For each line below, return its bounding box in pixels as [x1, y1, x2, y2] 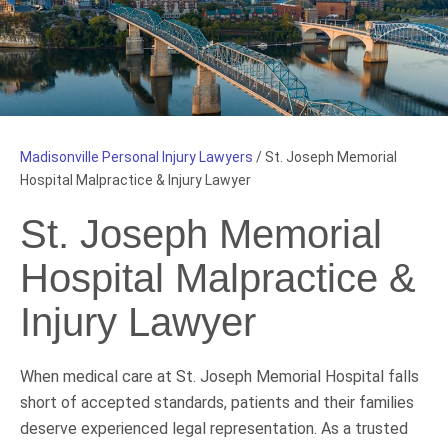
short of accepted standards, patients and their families [20, 392, 414, 412]
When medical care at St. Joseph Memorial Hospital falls [20, 366, 419, 386]
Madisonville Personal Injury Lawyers [20, 148, 253, 165]
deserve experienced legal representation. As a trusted [20, 418, 408, 438]
